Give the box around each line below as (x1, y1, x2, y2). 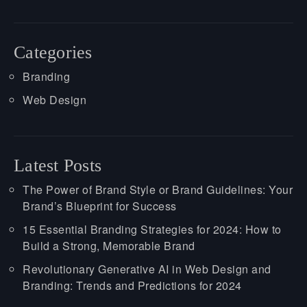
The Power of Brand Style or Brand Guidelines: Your (23, 181, 293, 197)
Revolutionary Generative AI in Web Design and (23, 260, 271, 277)
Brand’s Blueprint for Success (23, 197, 177, 214)
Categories (14, 42, 93, 62)
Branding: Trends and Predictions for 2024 (23, 277, 242, 293)
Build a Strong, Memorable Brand (23, 237, 195, 254)
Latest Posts (14, 155, 102, 175)
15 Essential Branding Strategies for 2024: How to (23, 221, 282, 237)
